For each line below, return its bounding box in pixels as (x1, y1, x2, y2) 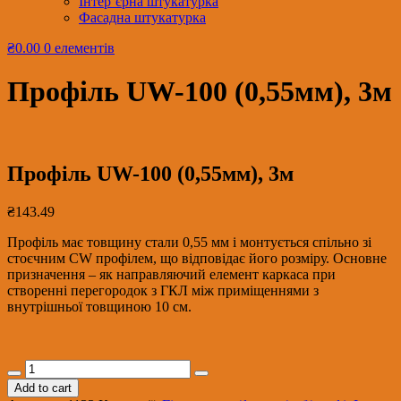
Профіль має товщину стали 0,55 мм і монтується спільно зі (7, 234, 371, 250)
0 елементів (44, 40, 115, 55)
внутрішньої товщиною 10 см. (7, 298, 192, 314)
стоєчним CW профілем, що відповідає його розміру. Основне (7, 250, 387, 266)
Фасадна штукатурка (79, 10, 206, 25)
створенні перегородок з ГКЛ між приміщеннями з (7, 282, 319, 298)
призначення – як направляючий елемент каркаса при (7, 266, 336, 282)
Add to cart (14, 380, 72, 395)
